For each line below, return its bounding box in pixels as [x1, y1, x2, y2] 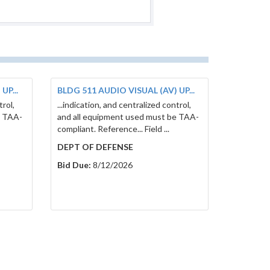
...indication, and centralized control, [57, 99, 191, 110]
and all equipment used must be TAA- [57, 111, 199, 122]
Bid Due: [57, 160, 91, 171]
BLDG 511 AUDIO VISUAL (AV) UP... [57, 85, 195, 96]
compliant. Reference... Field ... [57, 124, 169, 134]
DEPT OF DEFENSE [57, 142, 133, 152]
